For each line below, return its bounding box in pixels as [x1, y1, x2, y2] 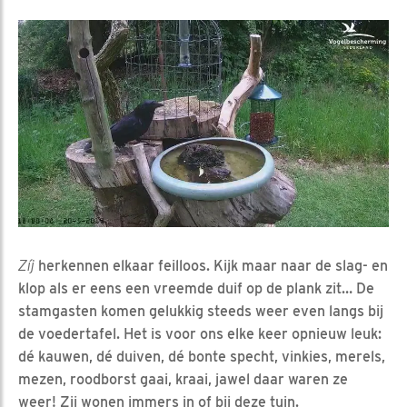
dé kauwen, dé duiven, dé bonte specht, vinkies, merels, [18, 348, 385, 366]
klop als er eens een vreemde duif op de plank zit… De [18, 280, 374, 298]
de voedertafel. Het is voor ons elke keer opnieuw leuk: [18, 325, 382, 343]
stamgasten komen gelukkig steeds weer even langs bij [18, 303, 383, 321]
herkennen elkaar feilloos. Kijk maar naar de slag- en [35, 257, 388, 275]
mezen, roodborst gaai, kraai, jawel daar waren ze [18, 371, 348, 389]
